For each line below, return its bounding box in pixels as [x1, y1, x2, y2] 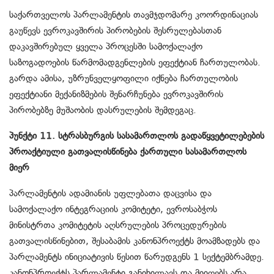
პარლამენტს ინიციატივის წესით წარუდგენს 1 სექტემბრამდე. [9, 251, 264, 263]
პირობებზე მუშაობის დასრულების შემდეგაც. [9, 105, 196, 116]
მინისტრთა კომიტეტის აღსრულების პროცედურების [9, 220, 226, 231]
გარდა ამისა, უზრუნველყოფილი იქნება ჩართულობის [9, 73, 238, 84]
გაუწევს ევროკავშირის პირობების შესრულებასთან [9, 25, 221, 37]
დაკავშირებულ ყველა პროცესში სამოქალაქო [9, 41, 202, 53]
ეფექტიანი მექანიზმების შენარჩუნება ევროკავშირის [9, 89, 223, 100]
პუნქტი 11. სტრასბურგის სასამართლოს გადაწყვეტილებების [9, 130, 264, 142]
